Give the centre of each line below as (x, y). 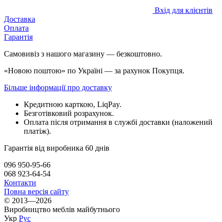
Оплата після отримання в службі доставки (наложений (118, 122)
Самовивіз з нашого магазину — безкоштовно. (83, 54)
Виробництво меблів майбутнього (62, 209)
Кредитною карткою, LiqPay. (73, 104)
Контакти (20, 182)
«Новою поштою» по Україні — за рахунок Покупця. (94, 70)
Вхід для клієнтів (184, 10)
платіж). (37, 131)
